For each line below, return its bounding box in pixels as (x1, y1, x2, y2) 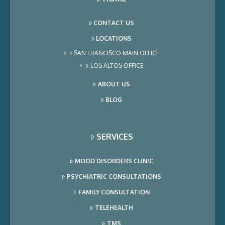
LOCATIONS (96, 35, 132, 43)
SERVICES (96, 132, 134, 142)
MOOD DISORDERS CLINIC (74, 157, 153, 165)
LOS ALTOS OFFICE (90, 62, 144, 70)
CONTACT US (93, 19, 135, 27)
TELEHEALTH (94, 204, 133, 212)
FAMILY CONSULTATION (78, 188, 150, 196)
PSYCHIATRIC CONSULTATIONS (66, 173, 161, 181)
